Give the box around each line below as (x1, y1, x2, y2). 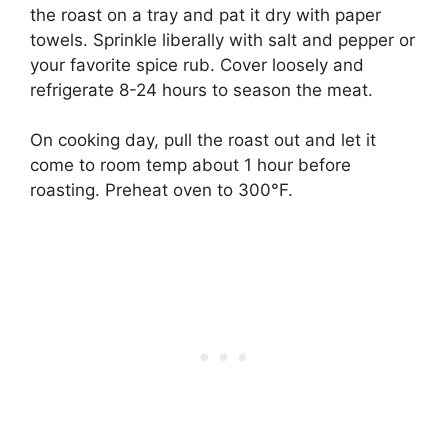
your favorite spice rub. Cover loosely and (30, 54, 364, 75)
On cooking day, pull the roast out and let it (30, 130, 376, 151)
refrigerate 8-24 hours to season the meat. (30, 79, 373, 100)
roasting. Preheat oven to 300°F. (30, 180, 293, 201)
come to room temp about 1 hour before (30, 155, 351, 176)
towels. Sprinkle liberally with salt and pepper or (30, 29, 415, 50)
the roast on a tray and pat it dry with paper (30, 4, 381, 25)
